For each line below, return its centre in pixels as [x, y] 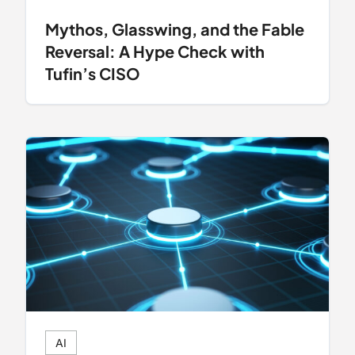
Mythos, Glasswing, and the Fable [175, 29]
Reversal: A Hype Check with [155, 51]
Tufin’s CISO [93, 73]
